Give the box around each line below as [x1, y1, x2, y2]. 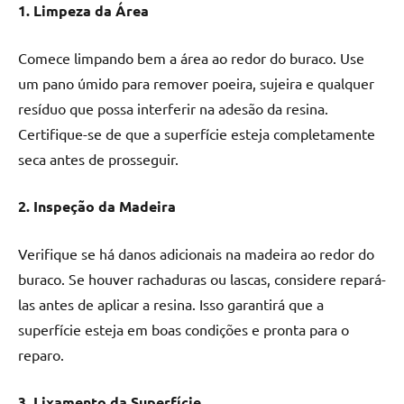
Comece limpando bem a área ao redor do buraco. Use [18, 49, 364, 68]
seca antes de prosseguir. [18, 150, 179, 169]
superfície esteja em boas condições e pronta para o [18, 320, 349, 339]
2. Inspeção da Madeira [18, 197, 176, 216]
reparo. [18, 345, 64, 364]
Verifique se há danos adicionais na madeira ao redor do [18, 244, 374, 263]
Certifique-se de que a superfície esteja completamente [18, 124, 375, 143]
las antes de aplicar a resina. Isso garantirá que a [18, 295, 324, 314]
